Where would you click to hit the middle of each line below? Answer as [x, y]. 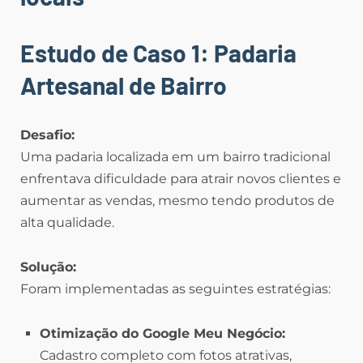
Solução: [48, 267]
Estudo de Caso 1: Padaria [158, 53]
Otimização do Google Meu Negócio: [162, 334]
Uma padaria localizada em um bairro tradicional [175, 157]
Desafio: [47, 135]
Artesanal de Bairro [124, 85]
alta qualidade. [67, 223]
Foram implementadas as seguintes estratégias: [175, 289]
